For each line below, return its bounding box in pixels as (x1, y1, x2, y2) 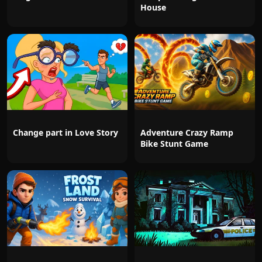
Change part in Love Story (13, 127, 118, 138)
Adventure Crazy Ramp (140, 127, 233, 138)
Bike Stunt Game (140, 138, 208, 149)
